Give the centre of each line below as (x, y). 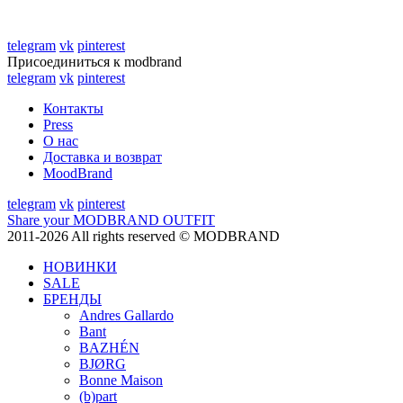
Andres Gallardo (126, 315)
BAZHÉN (109, 348)
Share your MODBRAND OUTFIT (111, 220)
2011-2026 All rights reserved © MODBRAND (143, 236)
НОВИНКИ (80, 267)
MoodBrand (78, 173)
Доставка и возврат (103, 157)
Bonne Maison (121, 380)
